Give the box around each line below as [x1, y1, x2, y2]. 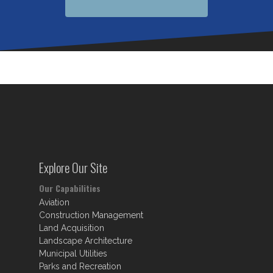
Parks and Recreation [39, 261, 121, 271]
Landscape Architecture [39, 236, 132, 246]
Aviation [39, 197, 69, 207]
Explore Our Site [39, 158, 107, 177]
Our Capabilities [39, 182, 101, 194]
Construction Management [39, 210, 143, 220]
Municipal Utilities [39, 249, 107, 258]
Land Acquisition [39, 223, 104, 233]
